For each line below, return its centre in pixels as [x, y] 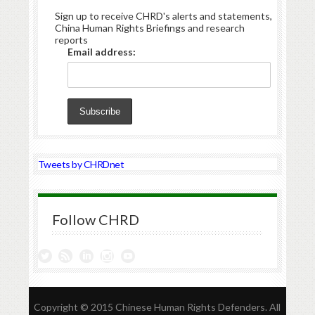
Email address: [101, 51]
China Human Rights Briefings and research [149, 27]
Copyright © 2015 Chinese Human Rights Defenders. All [157, 307]
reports [71, 39]
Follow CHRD [95, 220]
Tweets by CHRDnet [81, 165]
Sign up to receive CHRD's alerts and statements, [163, 15]
